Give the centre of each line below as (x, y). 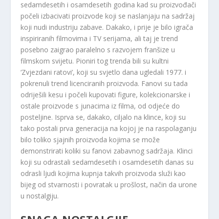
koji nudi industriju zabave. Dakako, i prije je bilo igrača (107, 27)
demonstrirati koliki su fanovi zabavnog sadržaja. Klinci (107, 151)
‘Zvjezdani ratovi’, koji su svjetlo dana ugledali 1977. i (104, 72)
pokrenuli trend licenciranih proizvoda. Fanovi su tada (104, 83)
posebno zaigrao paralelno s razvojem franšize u (98, 49)
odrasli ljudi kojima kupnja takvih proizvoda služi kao (103, 173)
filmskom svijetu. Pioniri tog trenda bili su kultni (95, 61)
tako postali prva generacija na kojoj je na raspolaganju (109, 128)
